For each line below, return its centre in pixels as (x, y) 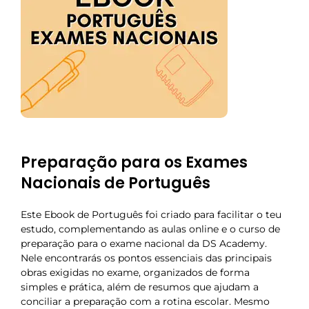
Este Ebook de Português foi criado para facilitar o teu (151, 215)
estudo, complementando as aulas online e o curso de (150, 229)
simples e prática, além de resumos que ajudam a (140, 287)
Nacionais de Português (116, 183)
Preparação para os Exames (134, 163)
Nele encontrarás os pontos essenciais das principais (146, 258)
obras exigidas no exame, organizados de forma (135, 273)
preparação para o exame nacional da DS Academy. (144, 244)
